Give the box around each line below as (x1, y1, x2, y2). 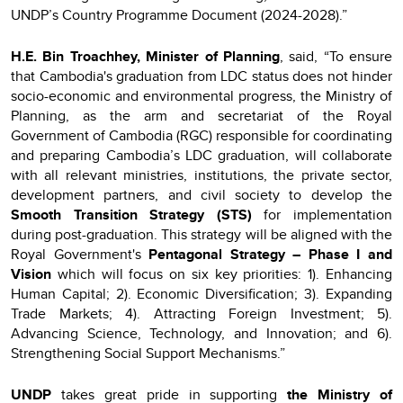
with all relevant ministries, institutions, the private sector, (11, 164, 392, 185)
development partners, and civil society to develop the (11, 184, 392, 205)
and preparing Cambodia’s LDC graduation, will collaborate (11, 144, 392, 166)
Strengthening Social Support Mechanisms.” (11, 342, 285, 363)
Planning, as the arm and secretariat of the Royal (11, 104, 392, 126)
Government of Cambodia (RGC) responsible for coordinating (11, 124, 392, 146)
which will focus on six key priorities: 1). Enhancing (51, 263, 392, 284)
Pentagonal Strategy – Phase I (148, 243, 361, 264)
